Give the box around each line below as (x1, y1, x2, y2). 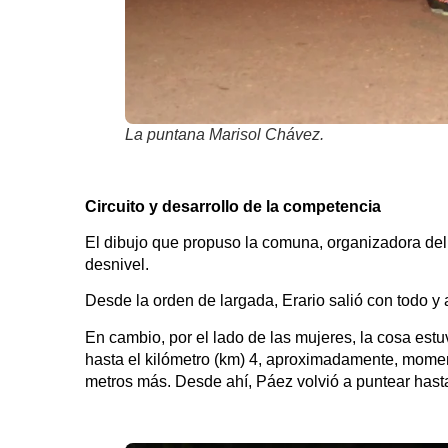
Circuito (85, 197, 145, 215)
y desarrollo (149, 197, 239, 215)
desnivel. (85, 256, 149, 274)
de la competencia (243, 197, 381, 215)
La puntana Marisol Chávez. (125, 125, 324, 143)
